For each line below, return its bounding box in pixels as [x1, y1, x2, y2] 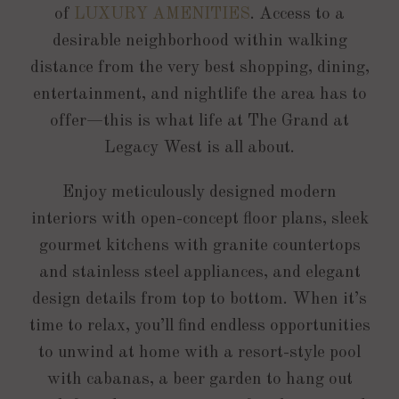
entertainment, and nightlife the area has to [32, 85, 367, 103]
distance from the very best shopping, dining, [29, 59, 370, 77]
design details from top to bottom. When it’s [32, 290, 367, 308]
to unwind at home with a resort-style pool [38, 344, 361, 362]
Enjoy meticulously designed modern [62, 183, 337, 201]
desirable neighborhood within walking [52, 32, 347, 50]
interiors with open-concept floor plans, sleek [30, 210, 369, 228]
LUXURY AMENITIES [74, 5, 250, 23]
